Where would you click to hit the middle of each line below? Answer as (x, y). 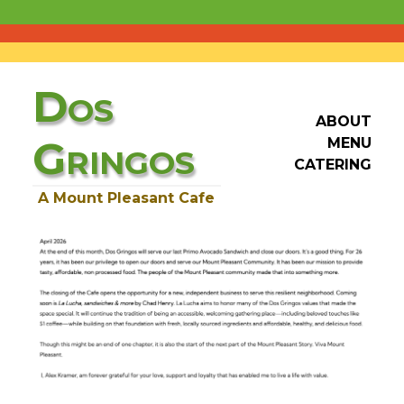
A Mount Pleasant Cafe (127, 197)
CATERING (333, 165)
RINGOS (130, 162)
